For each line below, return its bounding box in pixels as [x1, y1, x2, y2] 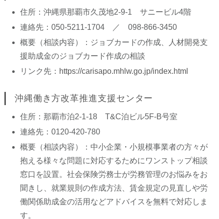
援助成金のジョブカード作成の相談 [20, 52, 145, 60]
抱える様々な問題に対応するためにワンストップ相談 [20, 156, 208, 165]
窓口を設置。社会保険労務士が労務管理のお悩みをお [20, 170, 208, 178]
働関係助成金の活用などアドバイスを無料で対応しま [20, 197, 208, 206]
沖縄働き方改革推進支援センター [11, 93, 153, 103]
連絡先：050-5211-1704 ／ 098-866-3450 [20, 23, 177, 31]
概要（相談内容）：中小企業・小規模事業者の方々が [20, 143, 208, 151]
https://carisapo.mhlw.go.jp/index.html [59, 67, 188, 75]
